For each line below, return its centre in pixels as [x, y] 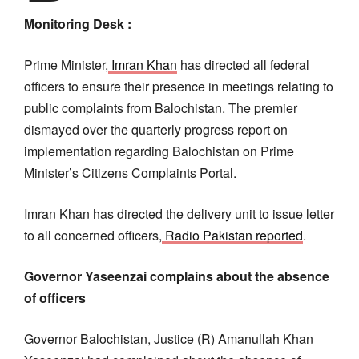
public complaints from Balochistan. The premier [161, 107]
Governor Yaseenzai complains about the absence [177, 276]
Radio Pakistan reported [232, 235]
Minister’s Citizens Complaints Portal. [130, 172]
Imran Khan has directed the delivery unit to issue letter [179, 213]
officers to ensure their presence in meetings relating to [179, 86]
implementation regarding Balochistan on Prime [159, 151]
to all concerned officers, [93, 235]
